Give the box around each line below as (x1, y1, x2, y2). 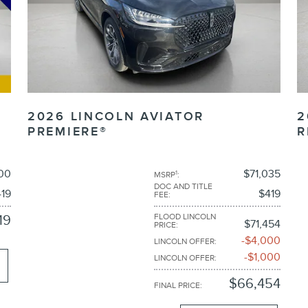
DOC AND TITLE (154, 181, 212, 191)
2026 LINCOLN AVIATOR (27, 109, 204, 124)
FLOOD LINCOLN (154, 212, 216, 221)
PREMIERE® (27, 124, 108, 139)
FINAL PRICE (154, 280, 200, 290)
